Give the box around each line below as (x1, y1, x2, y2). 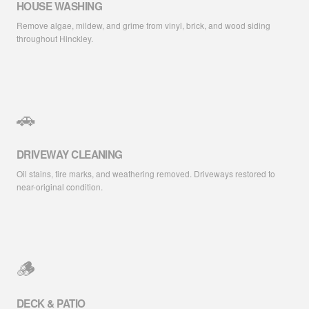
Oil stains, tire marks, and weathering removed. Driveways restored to (17, 168, 275, 180)
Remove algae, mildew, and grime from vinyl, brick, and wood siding (17, 19, 270, 31)
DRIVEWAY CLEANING (17, 147, 123, 163)
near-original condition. (17, 181, 103, 193)
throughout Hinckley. (17, 32, 93, 44)
